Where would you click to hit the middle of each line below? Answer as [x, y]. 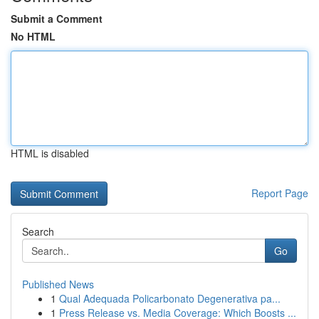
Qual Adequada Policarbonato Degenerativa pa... [170, 298]
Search [38, 231]
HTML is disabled [50, 153]
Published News [58, 284]
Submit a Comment [57, 19]
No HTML [33, 36]
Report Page [280, 193]
